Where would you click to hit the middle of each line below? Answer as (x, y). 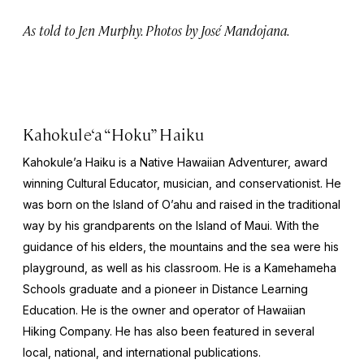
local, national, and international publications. (142, 353)
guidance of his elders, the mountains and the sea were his (181, 247)
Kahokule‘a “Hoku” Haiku (113, 134)
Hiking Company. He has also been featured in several (169, 331)
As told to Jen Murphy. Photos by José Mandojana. (156, 30)
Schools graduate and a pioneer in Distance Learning (165, 289)
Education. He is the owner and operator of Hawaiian (164, 310)
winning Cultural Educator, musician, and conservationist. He (182, 184)
